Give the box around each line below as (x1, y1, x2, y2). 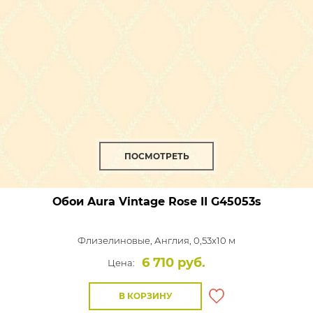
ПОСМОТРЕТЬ (124, 151, 189, 161)
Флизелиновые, (78, 235, 154, 246)
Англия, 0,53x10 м (154, 235, 235, 246)
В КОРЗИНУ (118, 291, 173, 301)
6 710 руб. (142, 255, 205, 270)
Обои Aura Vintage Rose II (52, 195, 208, 208)
